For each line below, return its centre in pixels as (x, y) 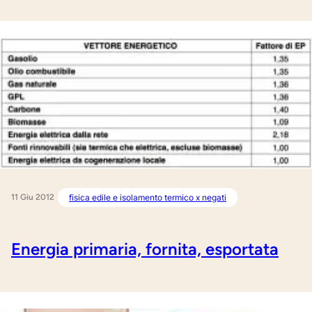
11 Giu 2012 (33, 197)
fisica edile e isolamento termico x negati (148, 198)
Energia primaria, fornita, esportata (145, 249)
